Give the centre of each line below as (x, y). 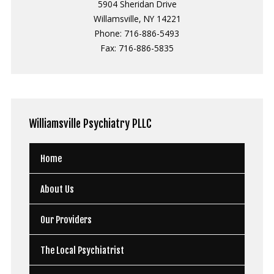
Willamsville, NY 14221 (137, 19)
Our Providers (66, 220)
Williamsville (56, 124)
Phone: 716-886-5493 (137, 33)
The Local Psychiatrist (82, 250)
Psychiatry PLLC (117, 124)
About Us (57, 189)
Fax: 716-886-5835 (137, 48)
